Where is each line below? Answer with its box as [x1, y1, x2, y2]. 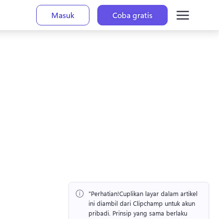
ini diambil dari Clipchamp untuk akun [88, 199, 195, 208]
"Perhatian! [88, 189, 119, 198]
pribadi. [88, 209, 112, 218]
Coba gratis [112, 10, 153, 20]
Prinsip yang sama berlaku [112, 209, 187, 218]
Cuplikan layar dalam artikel [119, 189, 197, 198]
